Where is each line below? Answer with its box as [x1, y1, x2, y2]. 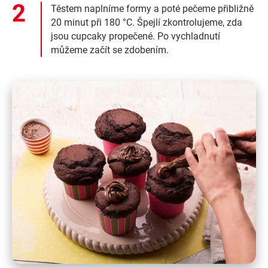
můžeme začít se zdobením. [51, 44, 169, 56]
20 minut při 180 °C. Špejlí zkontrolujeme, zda [51, 17, 242, 29]
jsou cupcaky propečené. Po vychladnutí [51, 31, 220, 42]
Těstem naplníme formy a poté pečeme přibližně [51, 3, 254, 15]
